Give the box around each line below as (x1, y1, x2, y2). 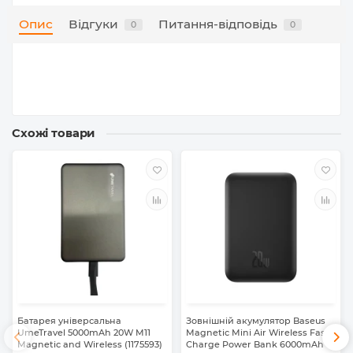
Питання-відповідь (158, 17, 277, 32)
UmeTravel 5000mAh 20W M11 (17, 327, 150, 339)
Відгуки (69, 17, 118, 32)
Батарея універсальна (17, 315, 121, 327)
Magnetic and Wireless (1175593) (17, 339, 162, 351)
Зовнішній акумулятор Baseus (186, 315, 325, 327)
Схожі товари (12, 126, 95, 141)
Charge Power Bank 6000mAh (186, 339, 324, 351)
